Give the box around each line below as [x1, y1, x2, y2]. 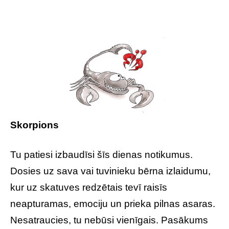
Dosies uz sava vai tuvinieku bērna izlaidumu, [10, 166, 211, 176]
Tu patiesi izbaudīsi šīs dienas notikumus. [10, 149, 193, 160]
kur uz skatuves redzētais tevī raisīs [10, 182, 167, 193]
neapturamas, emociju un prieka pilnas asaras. [10, 198, 215, 209]
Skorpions [10, 120, 59, 130]
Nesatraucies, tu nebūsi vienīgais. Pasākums [10, 215, 208, 225]
